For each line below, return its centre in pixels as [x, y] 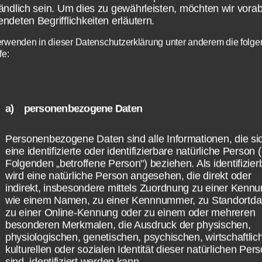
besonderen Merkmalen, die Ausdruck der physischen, [128, 225]
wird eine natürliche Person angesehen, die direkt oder [128, 176]
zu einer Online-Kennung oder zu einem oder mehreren [130, 213]
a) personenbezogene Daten [74, 108]
